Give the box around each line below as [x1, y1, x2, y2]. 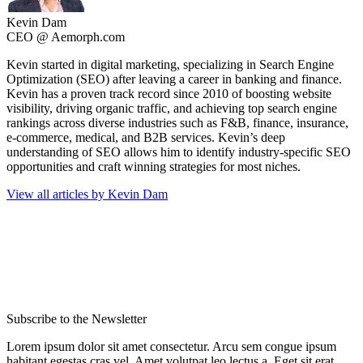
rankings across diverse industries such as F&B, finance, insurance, [6, 116, 348, 130]
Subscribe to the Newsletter [6, 312, 147, 327]
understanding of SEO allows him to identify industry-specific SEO [6, 145, 351, 160]
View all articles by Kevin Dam [6, 187, 168, 202]
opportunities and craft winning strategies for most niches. [6, 160, 301, 174]
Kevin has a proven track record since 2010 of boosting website [6, 87, 331, 101]
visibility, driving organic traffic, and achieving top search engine [6, 101, 337, 116]
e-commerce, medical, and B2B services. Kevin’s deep [6, 130, 285, 145]
